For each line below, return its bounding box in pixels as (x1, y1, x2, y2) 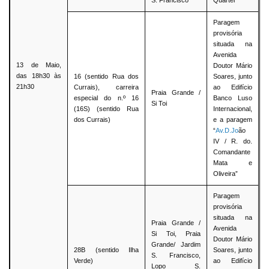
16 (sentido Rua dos (74, 73, 139, 80)
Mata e (213, 159, 253, 167)
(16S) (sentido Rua (74, 105, 139, 113)
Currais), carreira (74, 83, 139, 91)
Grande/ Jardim (151, 241, 201, 249)
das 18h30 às (16, 72, 62, 80)
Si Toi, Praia (151, 230, 201, 238)
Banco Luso (213, 94, 253, 102)
